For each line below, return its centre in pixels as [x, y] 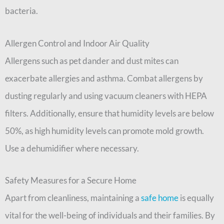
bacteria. [22, 10]
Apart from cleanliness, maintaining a [73, 198]
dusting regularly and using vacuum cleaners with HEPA [106, 95]
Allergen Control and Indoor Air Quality [77, 43]
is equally [196, 198]
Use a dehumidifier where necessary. [72, 148]
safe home [160, 198]
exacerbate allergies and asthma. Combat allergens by [104, 78]
